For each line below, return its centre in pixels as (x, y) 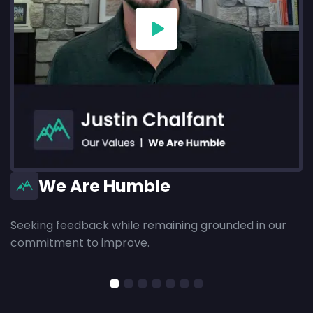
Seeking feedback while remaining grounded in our (148, 225)
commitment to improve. (80, 243)
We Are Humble (104, 186)
